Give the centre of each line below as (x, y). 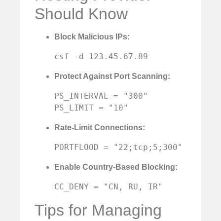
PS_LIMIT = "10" (91, 108)
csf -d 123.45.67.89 (101, 56)
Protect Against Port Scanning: (112, 76)
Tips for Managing (98, 210)
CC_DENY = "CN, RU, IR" (109, 186)
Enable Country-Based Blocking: (116, 167)
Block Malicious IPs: (92, 37)
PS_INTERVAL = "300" (101, 96)
